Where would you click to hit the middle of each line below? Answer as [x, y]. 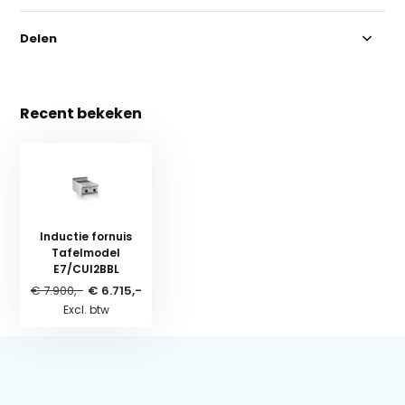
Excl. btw [86, 309]
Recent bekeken [81, 113]
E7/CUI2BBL [86, 268]
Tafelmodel [86, 252]
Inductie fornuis [86, 236]
